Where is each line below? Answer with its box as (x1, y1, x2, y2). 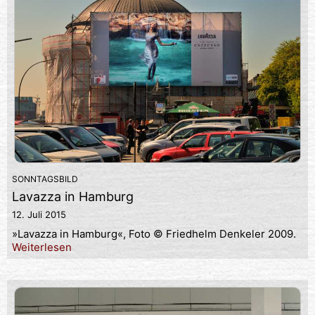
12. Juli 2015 (12, 209, 66, 221)
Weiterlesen (12, 240, 72, 255)
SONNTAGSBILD (12, 174, 78, 185)
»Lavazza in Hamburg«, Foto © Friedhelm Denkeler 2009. (12, 227, 296, 241)
